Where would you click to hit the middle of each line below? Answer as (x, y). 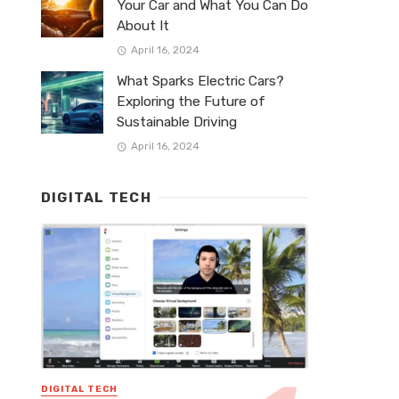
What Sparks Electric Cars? (200, 81)
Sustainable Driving (177, 122)
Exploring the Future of (191, 102)
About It (143, 26)
